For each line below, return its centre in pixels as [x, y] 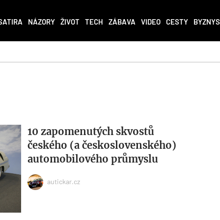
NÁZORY [41, 22]
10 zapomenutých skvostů [91, 132]
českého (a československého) [102, 145]
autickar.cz [63, 181]
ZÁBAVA [122, 22]
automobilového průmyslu [93, 159]
